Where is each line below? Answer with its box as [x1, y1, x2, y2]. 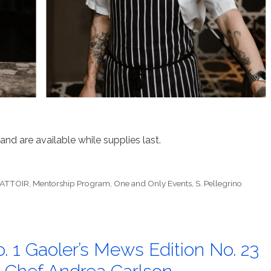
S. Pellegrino [195, 178, 243, 188]
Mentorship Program [33, 178, 111, 188]
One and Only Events [114, 178, 192, 188]
